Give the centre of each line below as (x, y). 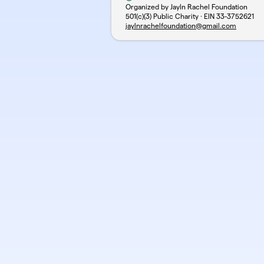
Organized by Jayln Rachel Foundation (187, 7)
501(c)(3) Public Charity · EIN (171, 16)
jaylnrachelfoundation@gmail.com (181, 26)
